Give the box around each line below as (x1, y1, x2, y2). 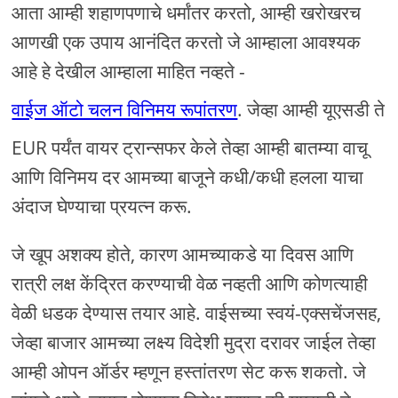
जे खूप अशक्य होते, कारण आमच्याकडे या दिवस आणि (12, 242, 354, 267)
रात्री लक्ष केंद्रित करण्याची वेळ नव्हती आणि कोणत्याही (12, 271, 369, 297)
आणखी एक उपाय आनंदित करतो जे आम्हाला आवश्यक (12, 29, 362, 55)
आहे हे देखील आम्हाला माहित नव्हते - (12, 59, 246, 84)
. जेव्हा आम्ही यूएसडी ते (237, 97, 386, 123)
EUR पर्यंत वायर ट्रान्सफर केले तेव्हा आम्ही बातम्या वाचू (12, 135, 369, 161)
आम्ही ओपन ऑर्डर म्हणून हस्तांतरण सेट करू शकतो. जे (12, 359, 367, 385)
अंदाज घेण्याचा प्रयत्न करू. (12, 194, 193, 219)
